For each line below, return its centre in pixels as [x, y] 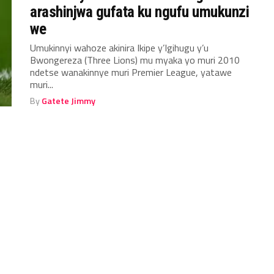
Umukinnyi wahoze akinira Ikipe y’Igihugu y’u [120, 48]
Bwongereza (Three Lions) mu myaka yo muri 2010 [135, 60]
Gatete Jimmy [69, 101]
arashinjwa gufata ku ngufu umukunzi [140, 12]
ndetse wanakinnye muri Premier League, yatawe [131, 72]
